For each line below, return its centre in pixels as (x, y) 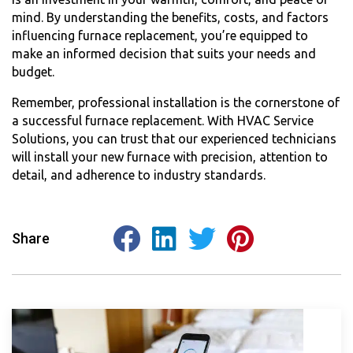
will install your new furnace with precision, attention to (170, 157)
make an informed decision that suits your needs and (164, 54)
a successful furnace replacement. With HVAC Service (163, 121)
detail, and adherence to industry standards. (139, 175)
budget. (33, 72)
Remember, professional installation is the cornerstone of (176, 103)
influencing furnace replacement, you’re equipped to (160, 36)
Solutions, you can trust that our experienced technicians (174, 139)
